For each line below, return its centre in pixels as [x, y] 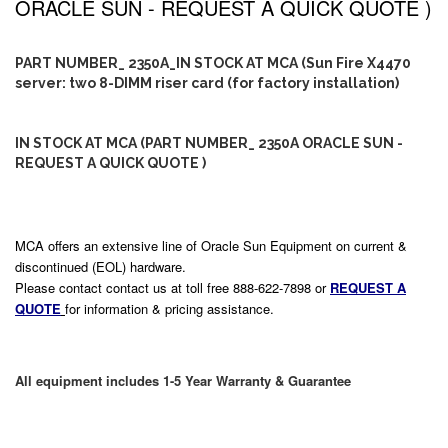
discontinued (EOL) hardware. [100, 266]
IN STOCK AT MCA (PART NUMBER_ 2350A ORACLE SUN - [209, 143]
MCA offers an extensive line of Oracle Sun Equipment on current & [211, 245]
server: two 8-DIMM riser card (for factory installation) [207, 83]
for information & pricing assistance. [169, 308]
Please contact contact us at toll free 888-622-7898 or [172, 287]
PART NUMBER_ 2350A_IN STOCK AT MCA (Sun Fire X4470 [213, 63]
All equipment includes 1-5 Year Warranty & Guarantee [183, 380]
